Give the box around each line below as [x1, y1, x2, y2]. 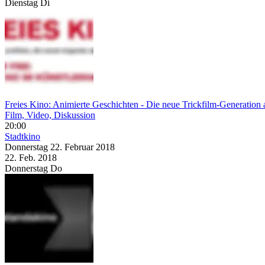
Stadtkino [5, 131, 40, 141]
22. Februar [50, 141, 96, 152]
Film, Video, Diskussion [5, 109, 95, 120]
